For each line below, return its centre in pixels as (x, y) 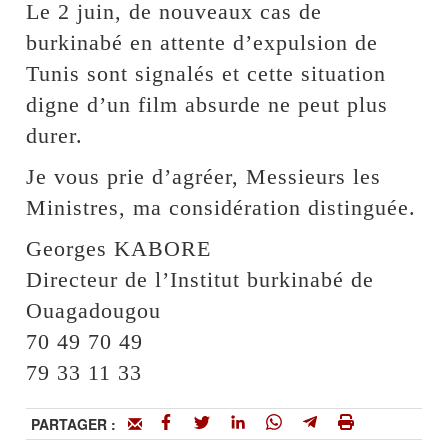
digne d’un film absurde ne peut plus (207, 104)
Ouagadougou (94, 310)
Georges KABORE (119, 248)
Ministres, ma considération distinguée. (221, 207)
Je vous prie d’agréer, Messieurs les (204, 176)
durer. (55, 135)
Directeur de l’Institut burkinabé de (200, 279)
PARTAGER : (80, 424)
